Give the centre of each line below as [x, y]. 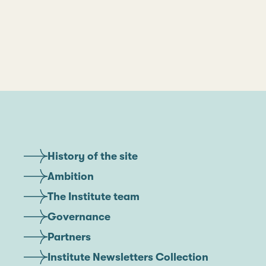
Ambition [71, 176]
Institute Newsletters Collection [128, 257]
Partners [69, 237]
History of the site [93, 156]
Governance [79, 216]
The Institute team [94, 196]
